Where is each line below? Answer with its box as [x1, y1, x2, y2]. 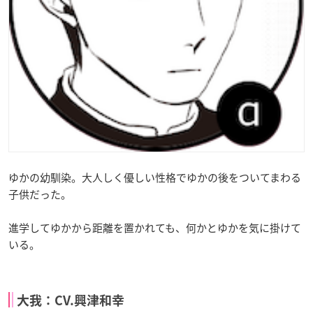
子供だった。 [8, 186, 71, 202]
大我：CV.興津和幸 [17, 293, 124, 307]
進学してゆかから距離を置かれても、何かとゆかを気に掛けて [8, 219, 301, 235]
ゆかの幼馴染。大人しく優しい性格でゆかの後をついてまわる [8, 169, 301, 185]
